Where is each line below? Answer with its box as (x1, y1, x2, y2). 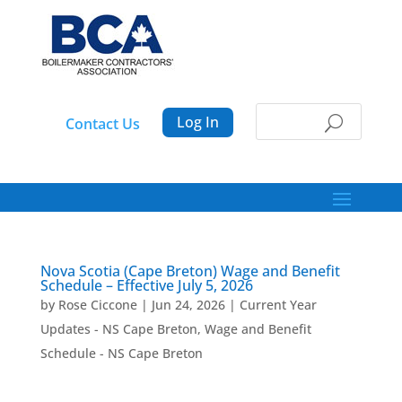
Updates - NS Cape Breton (39, 320, 197, 337)
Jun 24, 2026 (151, 296, 225, 313)
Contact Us (65, 114, 140, 134)
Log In (176, 112, 219, 132)
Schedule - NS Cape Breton (39, 345, 203, 362)
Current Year (239, 296, 317, 313)
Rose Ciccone (57, 296, 137, 313)
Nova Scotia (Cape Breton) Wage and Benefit (39, 261, 340, 281)
